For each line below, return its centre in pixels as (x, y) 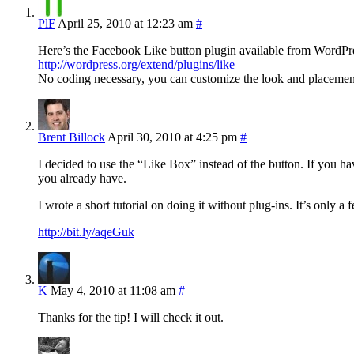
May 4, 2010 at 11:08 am (113, 291)
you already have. (82, 179)
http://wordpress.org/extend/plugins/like (136, 65)
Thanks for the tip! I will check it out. (131, 318)
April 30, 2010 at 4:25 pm (172, 137)
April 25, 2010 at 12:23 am (125, 24)
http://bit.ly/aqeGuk (86, 232)
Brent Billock (72, 137)
